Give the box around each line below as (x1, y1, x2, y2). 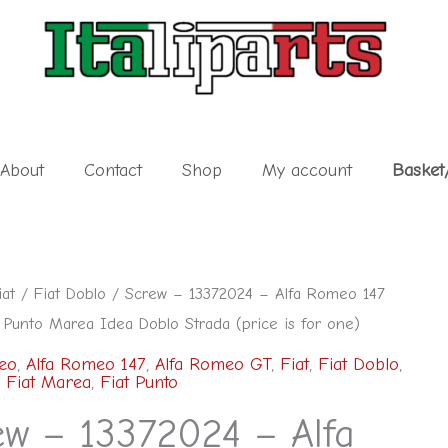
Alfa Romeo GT (154, 353, 271, 375)
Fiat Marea (5, 371, 91, 393)
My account (261, 160, 352, 181)
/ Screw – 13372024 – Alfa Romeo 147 (105, 284, 385, 303)
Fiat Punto (99, 371, 178, 393)
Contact (83, 160, 142, 181)
